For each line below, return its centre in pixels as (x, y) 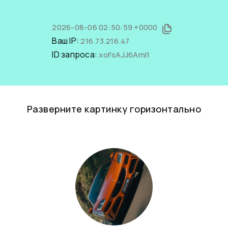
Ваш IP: (66, 41)
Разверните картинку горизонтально (114, 109)
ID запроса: (76, 54)
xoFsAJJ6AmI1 (124, 55)
